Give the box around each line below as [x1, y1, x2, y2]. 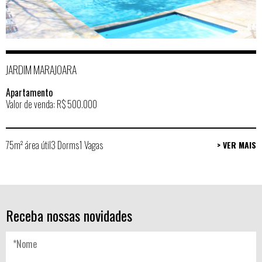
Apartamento [6, 85, 53, 99]
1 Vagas [79, 137, 103, 152]
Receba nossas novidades [6, 204, 132, 226]
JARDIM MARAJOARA [6, 61, 77, 77]
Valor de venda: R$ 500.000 [6, 96, 97, 111]
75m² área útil [6, 137, 51, 152]
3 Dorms [51, 137, 79, 152]
